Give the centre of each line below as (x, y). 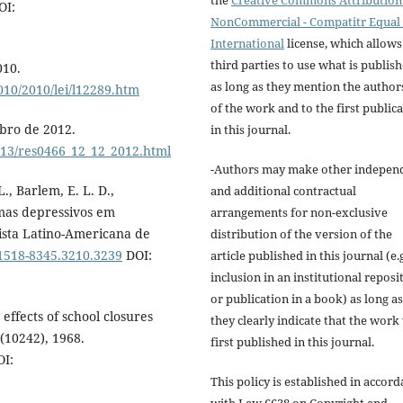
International (247, 44)
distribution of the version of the (301, 234)
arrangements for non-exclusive (299, 213)
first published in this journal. (292, 342)
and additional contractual (283, 191)
